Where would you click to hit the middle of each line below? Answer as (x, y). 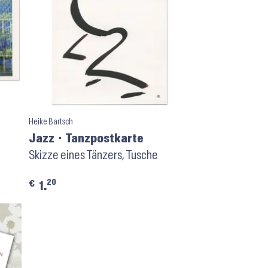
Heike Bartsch (51, 121)
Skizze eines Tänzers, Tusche (93, 155)
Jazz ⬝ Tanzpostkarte (86, 138)
